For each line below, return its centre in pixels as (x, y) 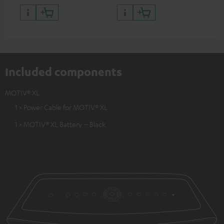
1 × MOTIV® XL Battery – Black (60, 124)
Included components (63, 71)
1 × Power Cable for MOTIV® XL (61, 107)
